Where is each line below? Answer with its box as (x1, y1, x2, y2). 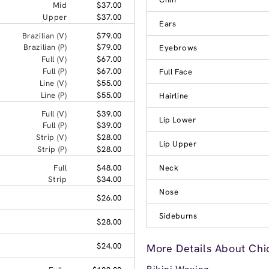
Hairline (159, 90, 189, 101)
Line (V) (39, 77, 67, 88)
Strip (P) (37, 144, 67, 154)
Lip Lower (159, 114, 196, 125)
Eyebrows (159, 42, 198, 53)
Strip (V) (35, 131, 67, 142)
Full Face (159, 66, 193, 77)
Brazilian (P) (23, 41, 67, 52)
